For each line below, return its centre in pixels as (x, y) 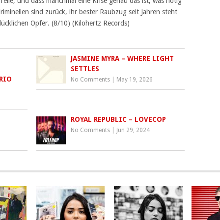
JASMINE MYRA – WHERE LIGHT (123, 58)
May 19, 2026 (135, 80)
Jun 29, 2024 (133, 130)
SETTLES (85, 69)
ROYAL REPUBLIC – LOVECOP (119, 119)
